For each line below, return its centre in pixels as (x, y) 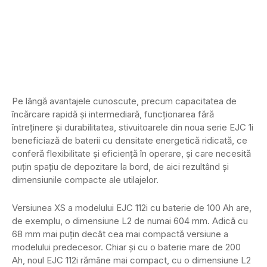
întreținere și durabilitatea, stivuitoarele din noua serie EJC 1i (133, 128)
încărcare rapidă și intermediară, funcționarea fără (113, 114)
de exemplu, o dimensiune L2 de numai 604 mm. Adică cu (130, 221)
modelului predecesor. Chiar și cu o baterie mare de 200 (126, 247)
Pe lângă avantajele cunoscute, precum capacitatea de (124, 101)
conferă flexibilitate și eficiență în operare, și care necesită (131, 154)
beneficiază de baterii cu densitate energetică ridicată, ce (130, 141)
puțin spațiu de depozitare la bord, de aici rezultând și (120, 167)
